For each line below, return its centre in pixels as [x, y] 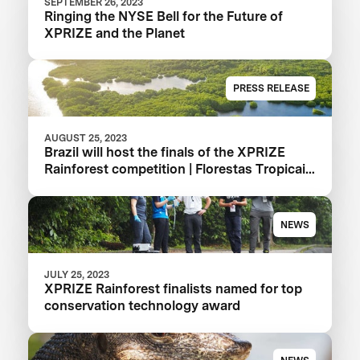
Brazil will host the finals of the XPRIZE [165, 152]
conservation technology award [143, 306]
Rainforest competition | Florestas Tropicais [179, 169]
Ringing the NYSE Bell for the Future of [164, 16]
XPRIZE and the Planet [115, 33]
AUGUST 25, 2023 [86, 138]
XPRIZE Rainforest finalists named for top [174, 289]
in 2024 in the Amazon [114, 186]
